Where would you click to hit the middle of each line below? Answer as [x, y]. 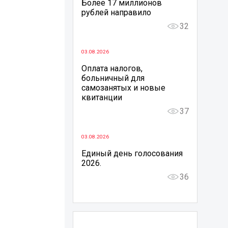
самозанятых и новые [123, 88]
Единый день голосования [132, 153]
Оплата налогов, [112, 68]
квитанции [102, 97]
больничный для [113, 78]
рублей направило [116, 12]
